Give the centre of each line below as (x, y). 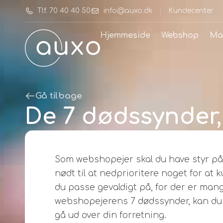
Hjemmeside (125, 35)
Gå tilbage (59, 96)
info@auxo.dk (128, 11)
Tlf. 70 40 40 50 (64, 11)
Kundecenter (191, 11)
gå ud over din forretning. (111, 215)
